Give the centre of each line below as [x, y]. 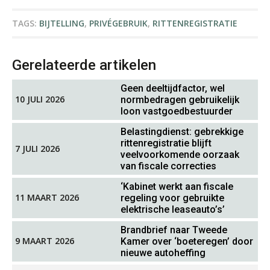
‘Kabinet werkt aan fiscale [177, 186]
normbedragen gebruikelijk [180, 99]
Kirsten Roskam [145, 23]
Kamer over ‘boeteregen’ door [187, 241]
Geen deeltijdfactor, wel [173, 88]
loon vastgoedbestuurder [177, 111]
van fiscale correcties [168, 166]
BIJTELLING [62, 23]
